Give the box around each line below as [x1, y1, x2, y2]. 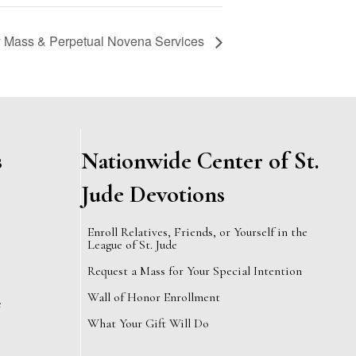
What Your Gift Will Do [87, 315, 209, 332]
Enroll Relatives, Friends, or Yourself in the [87, 224, 308, 241]
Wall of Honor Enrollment [87, 289, 220, 306]
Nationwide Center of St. [81, 146, 319, 176]
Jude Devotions [81, 180, 225, 210]
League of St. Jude [87, 237, 177, 253]
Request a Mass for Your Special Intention [87, 263, 302, 280]
